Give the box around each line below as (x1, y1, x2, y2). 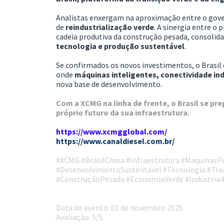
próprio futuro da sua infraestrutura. (56, 107, 189, 117)
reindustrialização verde (65, 21, 154, 32)
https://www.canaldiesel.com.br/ (56, 135, 174, 146)
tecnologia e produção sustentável (56, 40, 184, 51)
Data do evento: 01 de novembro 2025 (56, 202, 183, 212)
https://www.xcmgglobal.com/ (56, 126, 167, 136)
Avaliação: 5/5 (56, 211, 103, 222)
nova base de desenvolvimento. (56, 78, 162, 89)
